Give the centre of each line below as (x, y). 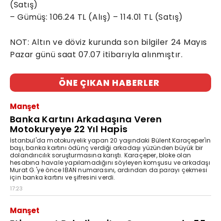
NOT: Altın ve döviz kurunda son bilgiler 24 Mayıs (109, 42)
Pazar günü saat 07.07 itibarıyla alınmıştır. (96, 54)
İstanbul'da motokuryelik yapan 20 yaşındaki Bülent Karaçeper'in (110, 140)
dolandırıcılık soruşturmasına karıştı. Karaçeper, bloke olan (100, 155)
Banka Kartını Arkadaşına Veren (86, 119)
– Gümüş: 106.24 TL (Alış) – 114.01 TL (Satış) (96, 17)
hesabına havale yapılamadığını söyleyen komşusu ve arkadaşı (110, 162)
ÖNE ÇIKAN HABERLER (109, 83)
